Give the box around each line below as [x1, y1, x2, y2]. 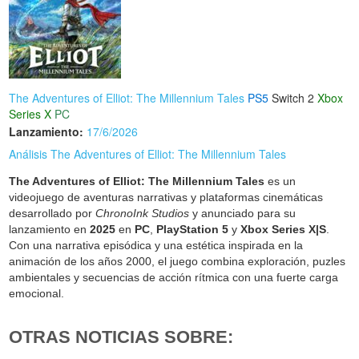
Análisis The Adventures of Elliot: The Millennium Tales [9, 145, 287, 162]
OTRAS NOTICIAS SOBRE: [9, 326, 234, 347]
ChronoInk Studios [95, 206, 190, 220]
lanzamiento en [9, 222, 91, 236]
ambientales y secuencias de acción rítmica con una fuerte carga [9, 270, 339, 284]
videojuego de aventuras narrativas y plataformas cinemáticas [9, 190, 324, 204]
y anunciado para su [189, 206, 296, 220]
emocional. [9, 286, 65, 300]
